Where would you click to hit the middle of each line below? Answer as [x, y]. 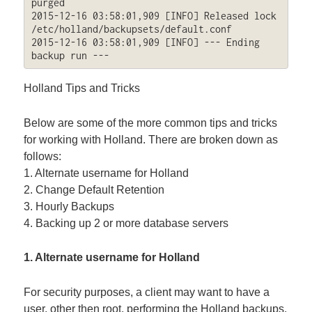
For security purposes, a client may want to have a [147, 292]
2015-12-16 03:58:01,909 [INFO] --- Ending [145, 42]
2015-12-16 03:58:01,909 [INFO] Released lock [154, 15]
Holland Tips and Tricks [82, 88]
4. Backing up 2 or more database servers [126, 223]
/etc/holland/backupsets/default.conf [131, 29]
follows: [43, 156]
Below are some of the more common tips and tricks [151, 123]
